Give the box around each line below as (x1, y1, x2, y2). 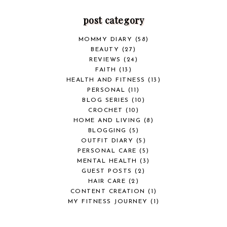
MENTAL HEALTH (77, 158, 137, 165)
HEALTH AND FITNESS (66, 77, 145, 84)
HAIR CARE (88, 178, 126, 185)
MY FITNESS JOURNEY (67, 199, 148, 205)
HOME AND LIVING (73, 118, 141, 124)
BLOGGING (88, 128, 127, 134)
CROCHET (88, 107, 123, 114)
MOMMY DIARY (78, 36, 132, 43)
